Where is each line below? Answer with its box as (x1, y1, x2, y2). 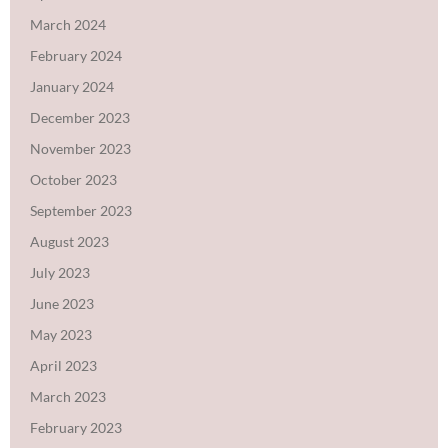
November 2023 (30, 139, 131, 157)
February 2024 (30, 46, 122, 64)
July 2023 (30, 263, 90, 281)
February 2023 (30, 418, 122, 436)
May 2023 (30, 325, 92, 343)
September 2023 (30, 201, 132, 219)
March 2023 (30, 387, 106, 405)
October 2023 (30, 170, 117, 188)
